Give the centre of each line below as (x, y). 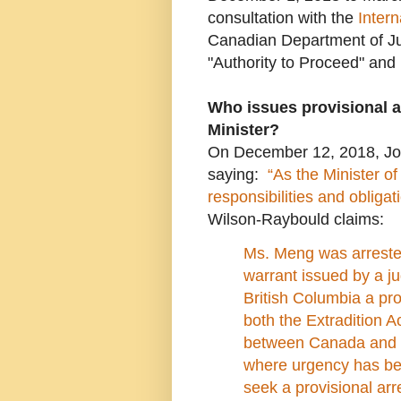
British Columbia (302, 299)
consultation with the (283, 17)
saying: (238, 174)
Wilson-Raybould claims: (296, 219)
